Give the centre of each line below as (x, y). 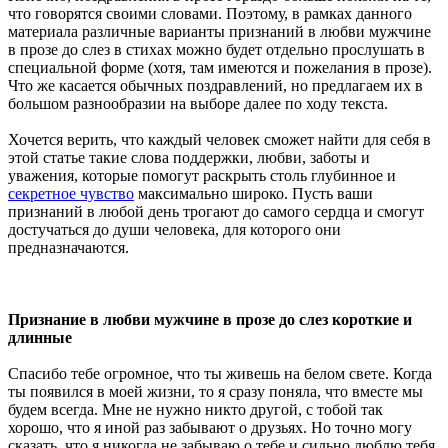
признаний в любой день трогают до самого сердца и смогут (216, 211)
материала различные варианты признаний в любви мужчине (219, 31)
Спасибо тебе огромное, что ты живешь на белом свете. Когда (220, 373)
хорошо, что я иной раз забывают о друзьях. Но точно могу (210, 427)
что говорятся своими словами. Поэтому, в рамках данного (210, 13)
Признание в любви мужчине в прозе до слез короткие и (210, 319)
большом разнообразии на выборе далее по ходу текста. (198, 103)
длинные (40, 337)
